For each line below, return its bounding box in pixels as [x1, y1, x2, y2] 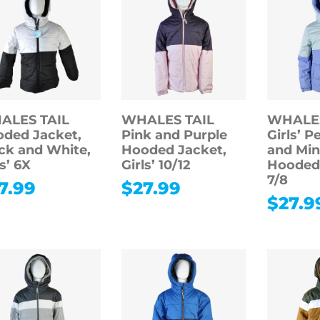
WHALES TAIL [121, 112, 215, 129]
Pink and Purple [121, 127, 228, 144]
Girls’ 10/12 [121, 157, 191, 174]
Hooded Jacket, [121, 142, 227, 159]
